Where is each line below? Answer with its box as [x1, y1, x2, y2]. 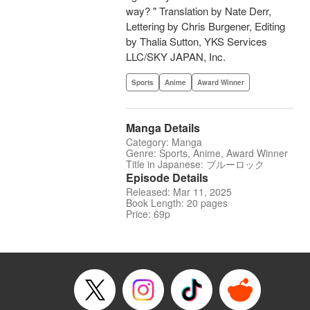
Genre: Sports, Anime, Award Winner [126, 146, 288, 161]
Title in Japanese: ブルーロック [126, 157, 264, 172]
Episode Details [126, 170, 208, 186]
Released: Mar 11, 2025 [126, 185, 232, 199]
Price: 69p [126, 207, 170, 221]
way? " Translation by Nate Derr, [126, 3, 271, 19]
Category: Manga [126, 135, 202, 149]
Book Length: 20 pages [126, 196, 228, 210]
